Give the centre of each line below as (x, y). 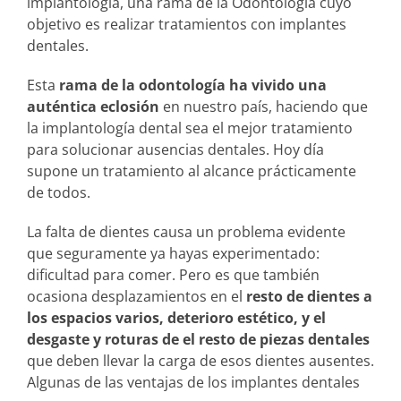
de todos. (59, 192)
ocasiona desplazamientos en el (137, 296)
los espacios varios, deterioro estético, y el (176, 317)
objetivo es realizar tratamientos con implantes (187, 24)
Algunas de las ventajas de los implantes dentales (193, 382)
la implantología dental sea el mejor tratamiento (190, 128)
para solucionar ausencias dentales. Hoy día (175, 149)
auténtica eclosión (93, 106)
